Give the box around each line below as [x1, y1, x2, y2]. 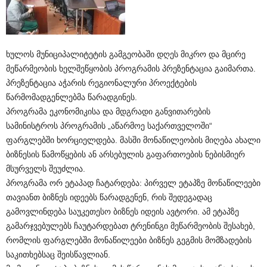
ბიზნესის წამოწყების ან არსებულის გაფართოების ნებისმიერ [6, 150, 245, 159]
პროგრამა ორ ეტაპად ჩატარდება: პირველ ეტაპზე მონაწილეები [6, 178, 260, 188]
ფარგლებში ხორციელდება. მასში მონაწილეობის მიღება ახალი [6, 135, 260, 145]
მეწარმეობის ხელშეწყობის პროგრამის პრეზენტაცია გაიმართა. [6, 64, 256, 73]
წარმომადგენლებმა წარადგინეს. [6, 92, 137, 102]
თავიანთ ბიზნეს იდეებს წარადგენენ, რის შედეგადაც [6, 193, 212, 202]
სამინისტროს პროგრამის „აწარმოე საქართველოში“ [6, 121, 212, 131]
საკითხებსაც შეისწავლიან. [6, 250, 110, 259]
